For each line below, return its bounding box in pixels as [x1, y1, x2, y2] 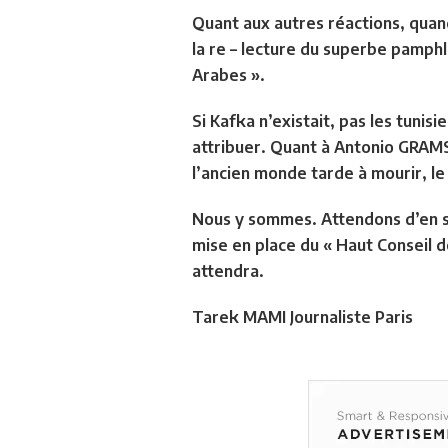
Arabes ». [192, 64, 265, 85]
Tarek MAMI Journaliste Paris [192, 306, 413, 327]
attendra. [192, 260, 264, 281]
